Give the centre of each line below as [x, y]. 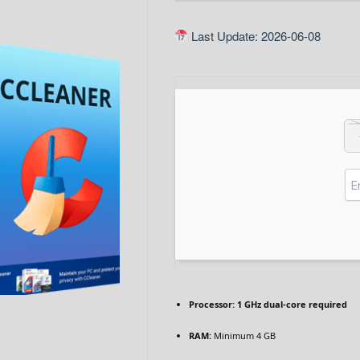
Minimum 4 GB [243, 335]
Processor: [212, 304]
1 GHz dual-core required [291, 304]
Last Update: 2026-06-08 [255, 35]
